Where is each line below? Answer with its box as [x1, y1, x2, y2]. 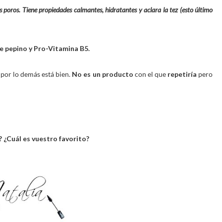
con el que [134, 70, 167, 78]
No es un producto [72, 70, 135, 78]
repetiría [167, 70, 197, 78]
